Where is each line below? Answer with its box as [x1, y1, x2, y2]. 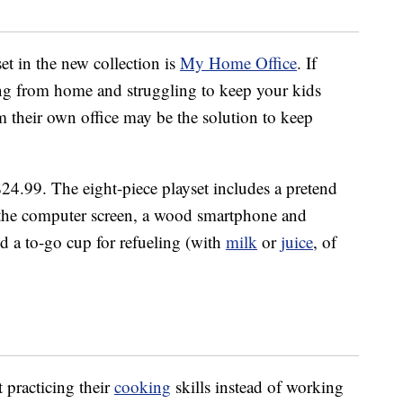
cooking [114, 375, 171, 399]
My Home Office [180, 51, 297, 75]
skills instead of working [171, 375, 344, 399]
